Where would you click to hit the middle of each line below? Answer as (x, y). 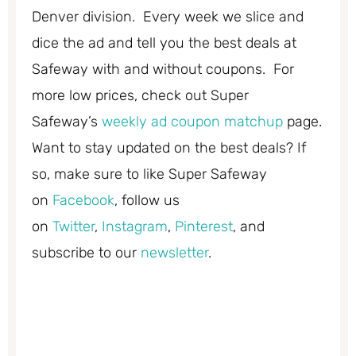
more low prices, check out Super (140, 96)
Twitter (74, 227)
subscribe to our (86, 253)
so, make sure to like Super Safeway (149, 174)
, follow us (147, 201)
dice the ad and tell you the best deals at (164, 43)
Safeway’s (67, 122)
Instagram (135, 227)
